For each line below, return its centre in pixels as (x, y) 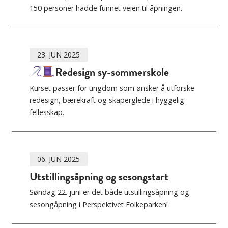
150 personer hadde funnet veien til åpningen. (106, 8)
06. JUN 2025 (59, 159)
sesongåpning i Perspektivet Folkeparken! (99, 205)
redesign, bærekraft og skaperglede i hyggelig (107, 100)
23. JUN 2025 (59, 55)
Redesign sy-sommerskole (112, 72)
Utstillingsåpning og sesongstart (99, 177)
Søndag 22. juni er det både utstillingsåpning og (109, 192)
